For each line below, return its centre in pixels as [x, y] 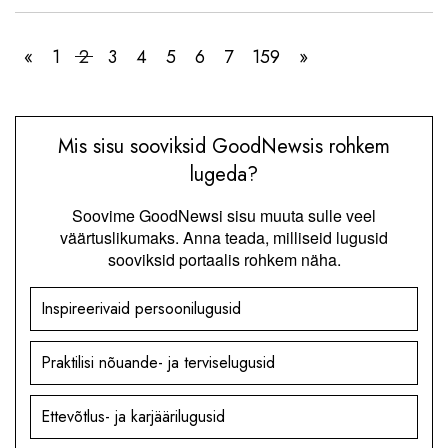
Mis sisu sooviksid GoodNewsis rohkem [224, 146]
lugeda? [224, 174]
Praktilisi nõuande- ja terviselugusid [158, 362]
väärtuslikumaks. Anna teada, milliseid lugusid [224, 237]
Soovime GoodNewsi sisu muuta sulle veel [224, 215]
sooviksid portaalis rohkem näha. [224, 259]
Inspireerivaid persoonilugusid [141, 308]
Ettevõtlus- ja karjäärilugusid [133, 416]
